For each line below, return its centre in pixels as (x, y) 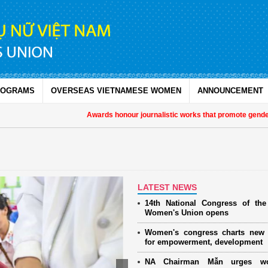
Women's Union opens (186, 212)
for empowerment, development (203, 242)
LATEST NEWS (167, 187)
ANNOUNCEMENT (230, 91)
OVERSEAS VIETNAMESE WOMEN (116, 91)
